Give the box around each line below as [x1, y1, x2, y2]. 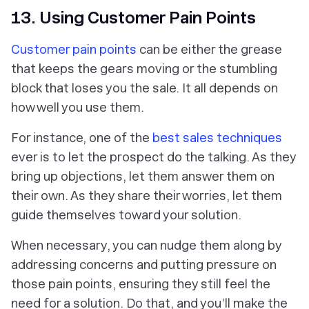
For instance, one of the [11, 130, 152, 145]
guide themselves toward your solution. [11, 207, 241, 222]
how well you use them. [11, 99, 144, 114]
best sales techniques [152, 130, 282, 145]
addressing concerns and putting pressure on [11, 257, 277, 272]
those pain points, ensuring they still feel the [11, 276, 270, 291]
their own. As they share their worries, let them [11, 188, 282, 203]
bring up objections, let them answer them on [11, 168, 275, 183]
